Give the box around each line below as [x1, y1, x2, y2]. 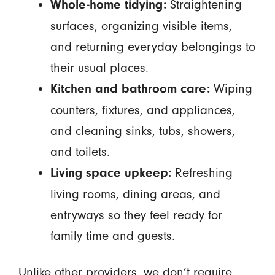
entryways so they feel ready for [50, 207, 222, 223]
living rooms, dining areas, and [50, 187, 220, 202]
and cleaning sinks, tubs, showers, [50, 123, 235, 139]
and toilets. [50, 144, 110, 160]
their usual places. [50, 60, 149, 76]
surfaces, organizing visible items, [50, 18, 232, 34]
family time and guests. [50, 228, 175, 244]
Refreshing [171, 165, 233, 180]
